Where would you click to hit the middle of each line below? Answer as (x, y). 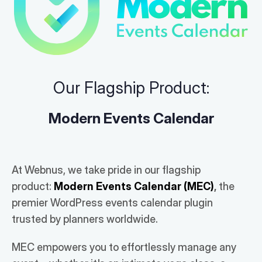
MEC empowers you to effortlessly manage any (124, 247)
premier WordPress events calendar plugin (112, 203)
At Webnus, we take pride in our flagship (106, 170)
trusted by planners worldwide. (85, 219)
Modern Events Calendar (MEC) (134, 187)
